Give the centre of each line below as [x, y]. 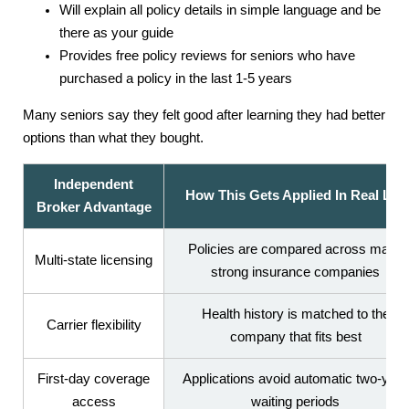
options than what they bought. [113, 137]
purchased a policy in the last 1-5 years [176, 79]
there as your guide [116, 33]
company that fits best [295, 336]
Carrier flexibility [94, 325]
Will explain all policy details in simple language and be [220, 10]
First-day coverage [94, 378]
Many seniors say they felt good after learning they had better [204, 115]
